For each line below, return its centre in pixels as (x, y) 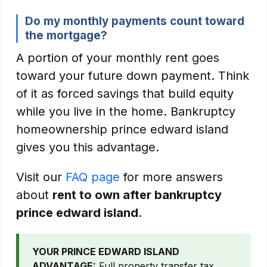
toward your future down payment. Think (133, 76)
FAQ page (93, 177)
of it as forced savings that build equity (125, 94)
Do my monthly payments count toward (135, 21)
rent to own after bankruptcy (137, 195)
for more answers (171, 177)
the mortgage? (66, 35)
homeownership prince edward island (122, 129)
